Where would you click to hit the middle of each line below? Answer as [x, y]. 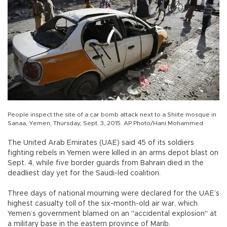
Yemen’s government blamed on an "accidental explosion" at [112, 214]
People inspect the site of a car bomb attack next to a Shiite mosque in [112, 114]
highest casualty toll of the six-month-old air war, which [103, 203]
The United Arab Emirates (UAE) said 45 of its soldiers [101, 143]
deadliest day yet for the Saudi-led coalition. [84, 173]
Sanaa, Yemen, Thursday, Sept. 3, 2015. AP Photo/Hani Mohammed [105, 123]
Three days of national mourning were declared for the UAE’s [113, 193]
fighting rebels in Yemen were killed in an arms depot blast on [113, 153]
